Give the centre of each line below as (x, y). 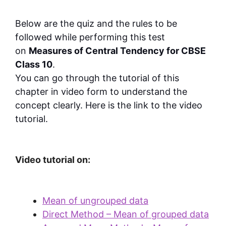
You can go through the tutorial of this (97, 78)
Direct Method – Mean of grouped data (126, 214)
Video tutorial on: (53, 160)
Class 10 (34, 65)
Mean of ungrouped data (95, 201)
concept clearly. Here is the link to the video (109, 105)
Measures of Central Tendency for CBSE (117, 51)
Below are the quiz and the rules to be (96, 24)
